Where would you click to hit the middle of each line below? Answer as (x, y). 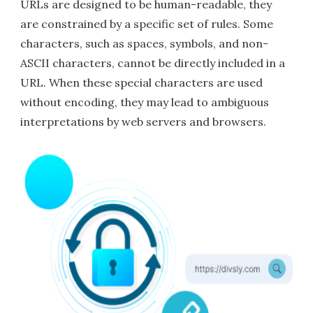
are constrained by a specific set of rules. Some (147, 24)
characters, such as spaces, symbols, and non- (145, 44)
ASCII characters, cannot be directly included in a (153, 63)
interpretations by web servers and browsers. (144, 122)
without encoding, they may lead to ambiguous (145, 102)
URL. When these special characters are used (142, 83)
